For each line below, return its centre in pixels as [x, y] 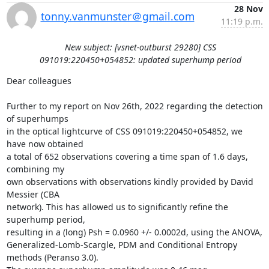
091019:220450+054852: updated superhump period [141, 59]
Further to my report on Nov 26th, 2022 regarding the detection [134, 106]
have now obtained [45, 144]
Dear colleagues [39, 80]
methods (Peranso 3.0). [52, 257]
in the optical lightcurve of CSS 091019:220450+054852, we [124, 131]
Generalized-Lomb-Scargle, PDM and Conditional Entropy [122, 244]
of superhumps [37, 118]
